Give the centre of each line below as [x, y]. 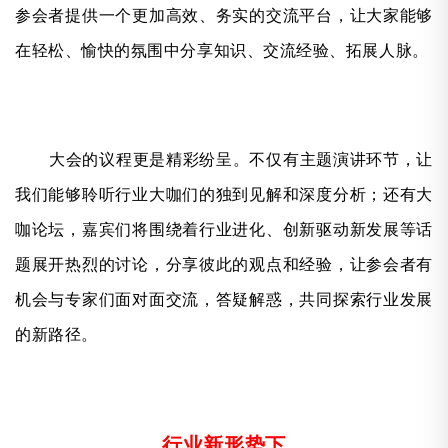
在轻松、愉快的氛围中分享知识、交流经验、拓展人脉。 [222, 50]
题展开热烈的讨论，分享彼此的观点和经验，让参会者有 [224, 264]
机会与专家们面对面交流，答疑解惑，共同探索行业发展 [224, 299]
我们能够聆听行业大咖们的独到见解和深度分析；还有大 [224, 194]
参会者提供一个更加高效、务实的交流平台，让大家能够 [224, 15]
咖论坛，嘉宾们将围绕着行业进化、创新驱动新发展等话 [224, 229]
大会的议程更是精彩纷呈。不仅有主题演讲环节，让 [241, 159]
